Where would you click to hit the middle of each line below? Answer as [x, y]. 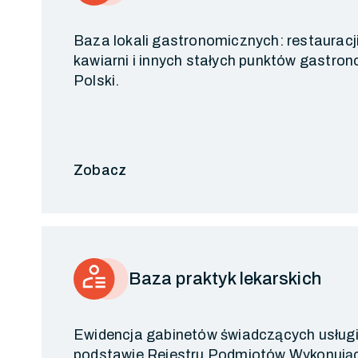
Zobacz [100, 170]
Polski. [97, 81]
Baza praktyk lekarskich [225, 279]
